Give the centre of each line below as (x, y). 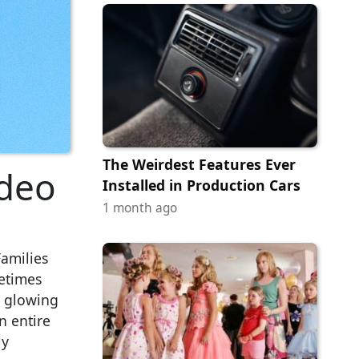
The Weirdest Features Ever (199, 164)
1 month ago (140, 208)
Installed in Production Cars (202, 185)
